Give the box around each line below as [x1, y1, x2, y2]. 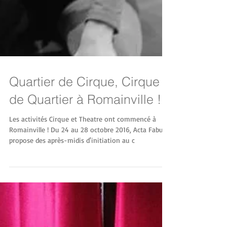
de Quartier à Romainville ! [9, 122, 161, 137]
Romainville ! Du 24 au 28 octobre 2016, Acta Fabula [9, 156, 168, 164]
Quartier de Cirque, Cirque [9, 104, 160, 120]
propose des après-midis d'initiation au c [9, 166, 135, 175]
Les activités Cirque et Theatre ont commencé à [9, 145, 156, 154]
